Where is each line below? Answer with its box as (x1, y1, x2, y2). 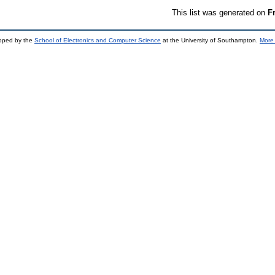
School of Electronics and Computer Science (34, 36, 161, 44)
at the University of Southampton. (161, 36, 260, 44)
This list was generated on (172, 7, 268, 17)
